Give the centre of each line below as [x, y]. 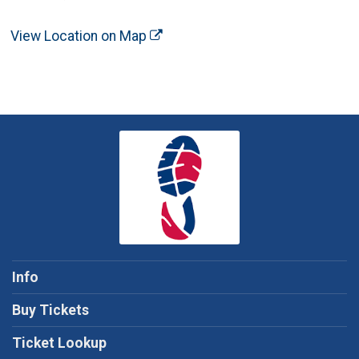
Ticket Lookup [59, 343]
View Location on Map [81, 36]
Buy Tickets [50, 311]
